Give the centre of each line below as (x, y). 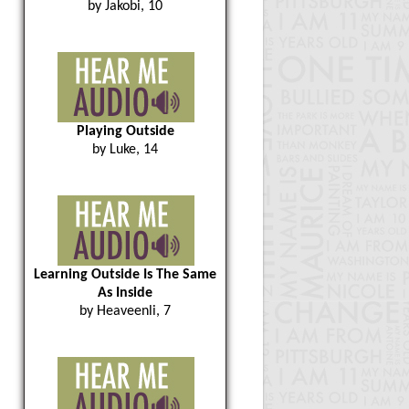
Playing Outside (125, 131)
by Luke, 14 (125, 150)
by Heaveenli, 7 (125, 311)
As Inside (125, 293)
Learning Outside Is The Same (125, 275)
